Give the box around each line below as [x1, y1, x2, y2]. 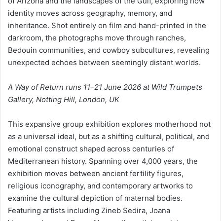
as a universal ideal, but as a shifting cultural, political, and [8, 131, 210, 141]
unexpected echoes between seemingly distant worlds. [8, 57, 203, 67]
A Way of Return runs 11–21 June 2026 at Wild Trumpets [8, 82, 202, 92]
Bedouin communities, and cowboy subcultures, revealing [8, 45, 210, 55]
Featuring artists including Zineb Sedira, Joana [8, 205, 170, 215]
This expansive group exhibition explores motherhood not [8, 119, 211, 129]
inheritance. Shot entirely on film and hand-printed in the [8, 20, 206, 30]
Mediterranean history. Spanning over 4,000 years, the [8, 156, 198, 166]
